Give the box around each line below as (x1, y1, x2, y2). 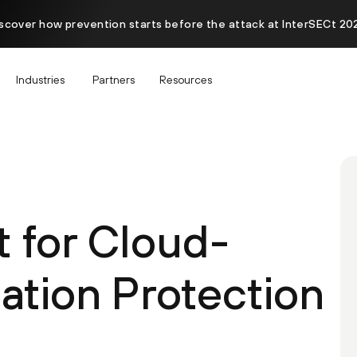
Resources (159, 73, 212, 86)
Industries (16, 73, 65, 86)
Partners (92, 73, 135, 86)
